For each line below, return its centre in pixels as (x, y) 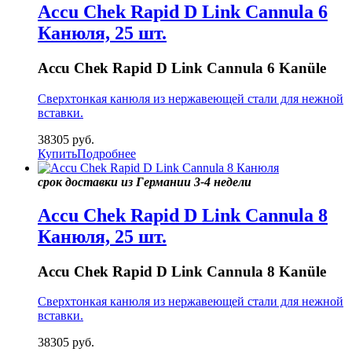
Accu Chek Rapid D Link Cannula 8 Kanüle (182, 271)
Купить (57, 153)
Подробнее (106, 153)
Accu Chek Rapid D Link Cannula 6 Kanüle (182, 68)
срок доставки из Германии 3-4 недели (145, 181)
